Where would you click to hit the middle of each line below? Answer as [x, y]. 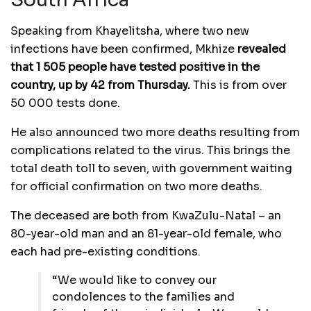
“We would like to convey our [134, 280]
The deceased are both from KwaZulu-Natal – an [146, 216]
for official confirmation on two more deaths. [136, 187]
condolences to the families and [143, 297]
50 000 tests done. [65, 103]
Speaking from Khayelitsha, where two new [130, 31]
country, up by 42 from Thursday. [102, 85]
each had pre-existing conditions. [106, 252]
